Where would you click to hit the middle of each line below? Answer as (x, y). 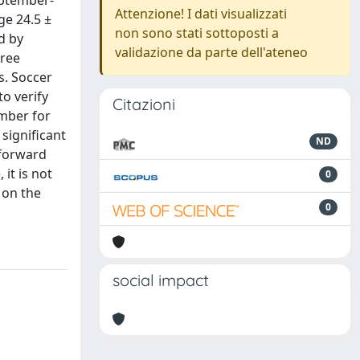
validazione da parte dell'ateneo (211, 52)
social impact (161, 280)
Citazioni (144, 104)
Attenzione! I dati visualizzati (201, 14)
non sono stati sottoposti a (197, 33)
